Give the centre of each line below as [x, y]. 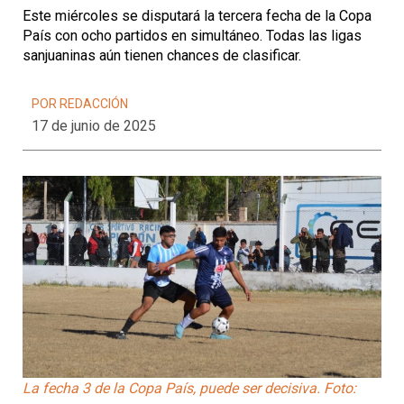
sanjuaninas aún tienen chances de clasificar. [162, 55]
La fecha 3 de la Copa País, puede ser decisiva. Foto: [189, 388]
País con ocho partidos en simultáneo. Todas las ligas [192, 36]
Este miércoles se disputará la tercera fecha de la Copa [197, 16]
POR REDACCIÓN [80, 104]
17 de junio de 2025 [94, 126]
